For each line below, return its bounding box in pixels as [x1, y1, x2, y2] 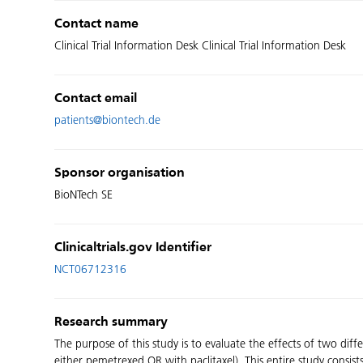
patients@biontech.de [54, 113, 161, 127]
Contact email [54, 92, 138, 105]
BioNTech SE [54, 188, 113, 202]
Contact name [54, 18, 139, 31]
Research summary [54, 316, 169, 329]
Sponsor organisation [54, 167, 186, 180]
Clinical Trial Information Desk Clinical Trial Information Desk [54, 39, 347, 53]
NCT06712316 [54, 263, 127, 276]
